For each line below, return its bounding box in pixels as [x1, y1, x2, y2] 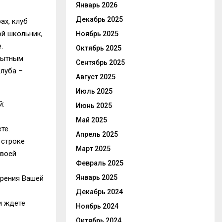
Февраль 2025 [76, 159, 123, 167]
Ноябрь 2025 [76, 30, 118, 38]
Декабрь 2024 [76, 188, 123, 196]
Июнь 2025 [76, 102, 112, 110]
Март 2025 [76, 145, 111, 153]
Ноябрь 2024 [76, 202, 118, 210]
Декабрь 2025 [76, 15, 123, 23]
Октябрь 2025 [76, 44, 121, 52]
